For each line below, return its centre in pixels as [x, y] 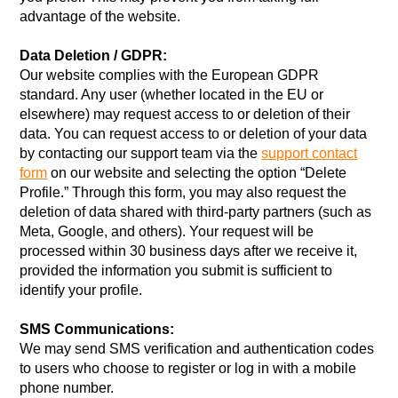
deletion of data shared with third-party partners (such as [196, 212]
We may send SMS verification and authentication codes [197, 349]
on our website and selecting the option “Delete [197, 173]
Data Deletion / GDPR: [94, 56]
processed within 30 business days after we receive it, [189, 251]
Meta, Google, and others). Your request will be [167, 231]
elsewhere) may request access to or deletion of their [185, 114]
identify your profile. [81, 290]
